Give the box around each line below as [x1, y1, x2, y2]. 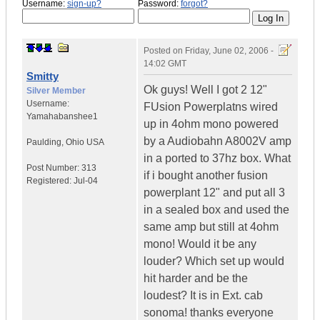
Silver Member [26, 86, 86, 96]
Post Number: [26, 163, 81, 174]
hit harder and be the [144, 272, 248, 285]
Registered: [26, 176, 74, 186]
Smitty [26, 70, 59, 83]
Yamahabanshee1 [26, 111, 98, 122]
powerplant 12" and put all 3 [144, 186, 285, 199]
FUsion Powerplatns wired [144, 101, 278, 114]
